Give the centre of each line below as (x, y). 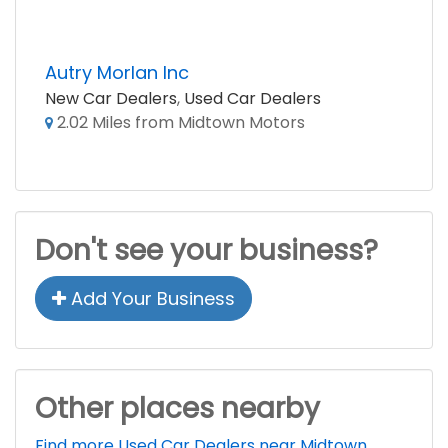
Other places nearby (177, 408)
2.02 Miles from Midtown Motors (179, 122)
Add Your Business (150, 298)
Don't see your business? (206, 250)
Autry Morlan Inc (117, 72)
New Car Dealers (111, 98)
